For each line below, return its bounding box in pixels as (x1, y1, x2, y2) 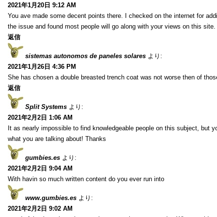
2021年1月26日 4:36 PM (8, 62, 76, 70)
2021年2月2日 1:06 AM (8, 113, 73, 121)
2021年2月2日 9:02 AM (8, 204, 73, 212)
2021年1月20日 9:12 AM (8, 1, 76, 9)
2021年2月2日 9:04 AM (8, 164, 73, 172)
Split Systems (25, 103, 67, 110)
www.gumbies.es (25, 194, 77, 201)
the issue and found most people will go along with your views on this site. (8, 22, 216, 30)
